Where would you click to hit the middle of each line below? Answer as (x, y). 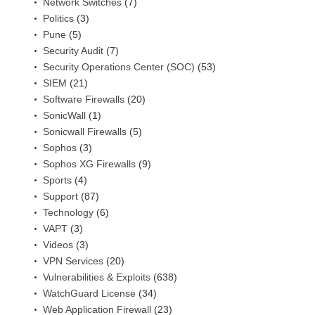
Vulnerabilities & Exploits (97, 277)
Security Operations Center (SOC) (119, 67)
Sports (57, 180)
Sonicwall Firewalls (85, 132)
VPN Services (73, 261)
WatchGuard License (89, 294)
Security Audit (73, 51)
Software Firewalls (84, 99)
